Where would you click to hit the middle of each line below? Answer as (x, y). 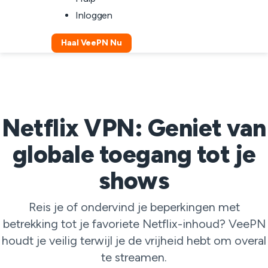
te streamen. (134, 257)
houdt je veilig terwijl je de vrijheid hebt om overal (134, 240)
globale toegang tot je (134, 154)
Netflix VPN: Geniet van (134, 128)
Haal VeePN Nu (92, 43)
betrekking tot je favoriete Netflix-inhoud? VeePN (134, 224)
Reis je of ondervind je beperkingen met (134, 207)
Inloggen (94, 15)
